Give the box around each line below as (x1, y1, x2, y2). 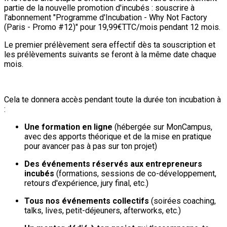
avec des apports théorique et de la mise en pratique (24, 131, 211, 141)
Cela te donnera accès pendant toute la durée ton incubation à (4, 94, 221, 104)
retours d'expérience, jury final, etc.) (24, 178, 148, 188)
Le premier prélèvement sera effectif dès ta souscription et (4, 40, 215, 50)
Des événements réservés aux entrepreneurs (24, 159, 202, 169)
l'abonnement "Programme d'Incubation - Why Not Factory (4, 12, 207, 22)
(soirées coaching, (149, 196, 216, 206)
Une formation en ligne (24, 122, 112, 132)
